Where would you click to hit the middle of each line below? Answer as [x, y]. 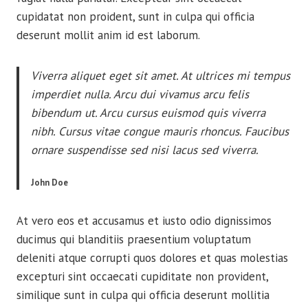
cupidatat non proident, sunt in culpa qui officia [135, 16]
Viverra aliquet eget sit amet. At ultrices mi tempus [161, 76]
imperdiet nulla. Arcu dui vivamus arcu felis [140, 94]
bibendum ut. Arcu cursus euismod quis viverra [148, 113]
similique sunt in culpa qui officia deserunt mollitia [143, 295]
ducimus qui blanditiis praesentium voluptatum [134, 239]
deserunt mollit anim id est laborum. [108, 35]
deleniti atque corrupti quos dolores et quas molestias [152, 258]
